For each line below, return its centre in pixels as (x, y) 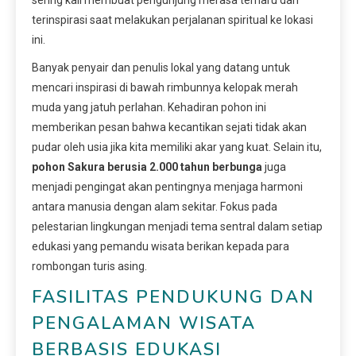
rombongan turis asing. (89, 266)
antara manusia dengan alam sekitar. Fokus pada (155, 206)
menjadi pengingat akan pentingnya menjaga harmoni (167, 186)
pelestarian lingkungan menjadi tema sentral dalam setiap (177, 226)
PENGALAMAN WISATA (144, 323)
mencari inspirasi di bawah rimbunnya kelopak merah (165, 87)
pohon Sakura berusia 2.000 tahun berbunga (147, 166)
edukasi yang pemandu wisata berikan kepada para (161, 246)
